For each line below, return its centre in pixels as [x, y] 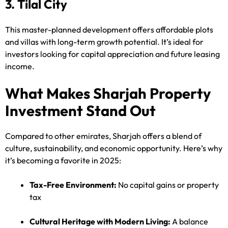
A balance [189, 222]
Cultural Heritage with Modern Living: [100, 222]
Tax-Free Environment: [73, 185]
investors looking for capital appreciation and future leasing [112, 54]
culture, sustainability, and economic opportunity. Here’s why [114, 148]
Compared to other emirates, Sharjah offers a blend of [103, 136]
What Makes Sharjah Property [108, 94]
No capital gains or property [168, 185]
